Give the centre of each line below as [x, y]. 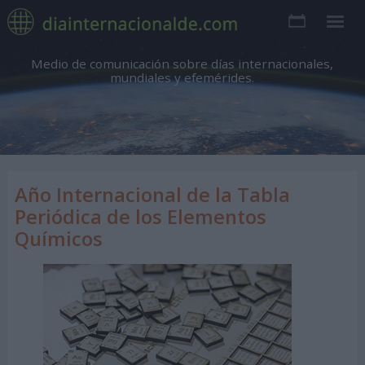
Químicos [58, 238]
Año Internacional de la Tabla [152, 194]
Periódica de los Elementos [140, 216]
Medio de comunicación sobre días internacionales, [182, 64]
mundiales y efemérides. [182, 77]
